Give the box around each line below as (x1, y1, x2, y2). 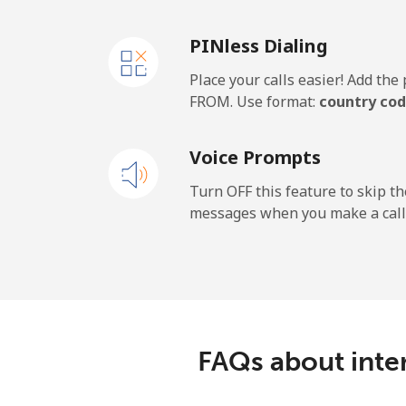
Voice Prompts (189, 145, 321, 169)
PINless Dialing (189, 34, 328, 58)
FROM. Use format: (189, 92, 319, 111)
